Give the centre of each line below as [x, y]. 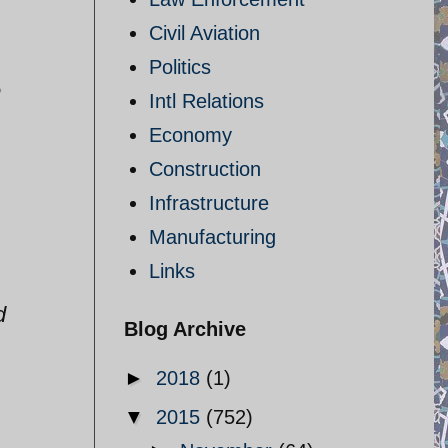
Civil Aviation [204, 33]
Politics [180, 67]
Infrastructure [209, 203]
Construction [205, 169]
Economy [190, 135]
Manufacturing [212, 237]
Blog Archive [185, 329]
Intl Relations [206, 101]
